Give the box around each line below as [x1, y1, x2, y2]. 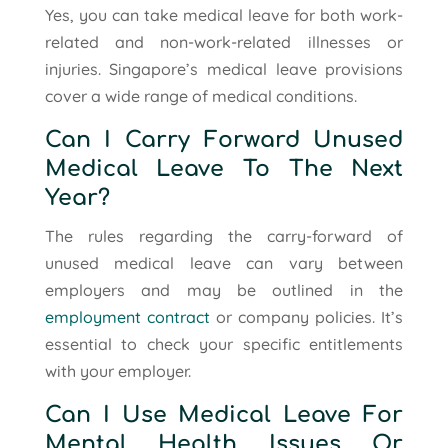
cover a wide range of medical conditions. [44, 85, 357, 106]
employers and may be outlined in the [44, 279, 404, 300]
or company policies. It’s [209, 306, 404, 327]
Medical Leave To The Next [44, 156, 404, 181]
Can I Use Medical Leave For [44, 402, 404, 427]
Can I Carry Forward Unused [44, 127, 404, 152]
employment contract [44, 306, 210, 327]
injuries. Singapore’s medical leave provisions [44, 58, 404, 79]
